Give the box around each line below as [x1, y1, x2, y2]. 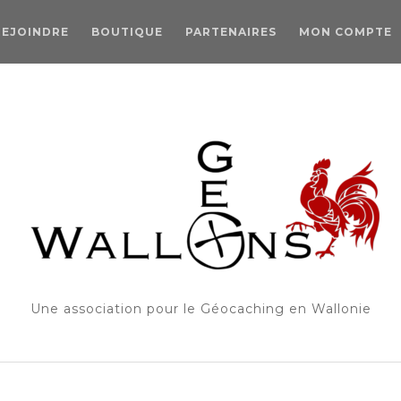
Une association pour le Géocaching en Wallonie [30, 301, 371, 317]
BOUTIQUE [91, 25, 163, 38]
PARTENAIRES [185, 25, 277, 38]
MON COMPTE [299, 25, 392, 38]
